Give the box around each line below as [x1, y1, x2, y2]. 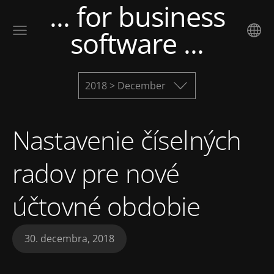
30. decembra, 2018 [24, 232, 114, 246]
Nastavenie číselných [12, 122, 242, 157]
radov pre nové [12, 155, 180, 190]
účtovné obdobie [12, 188, 201, 223]
